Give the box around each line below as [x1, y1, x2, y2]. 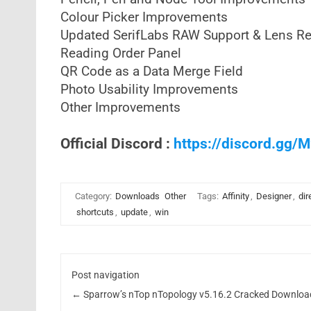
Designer [255, 191, 292, 201]
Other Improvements [60, 100, 180, 115]
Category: [74, 191, 114, 201]
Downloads [115, 191, 160, 201]
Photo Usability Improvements [60, 82, 238, 97]
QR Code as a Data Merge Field [60, 64, 243, 79]
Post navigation [72, 269, 140, 280]
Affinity [221, 191, 249, 201]
